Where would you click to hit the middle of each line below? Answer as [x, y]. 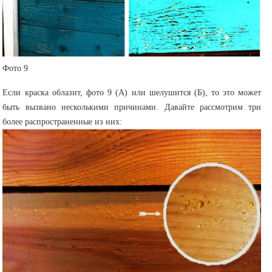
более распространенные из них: [63, 122]
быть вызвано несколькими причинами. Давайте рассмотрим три [132, 107]
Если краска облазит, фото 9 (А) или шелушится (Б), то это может [132, 93]
